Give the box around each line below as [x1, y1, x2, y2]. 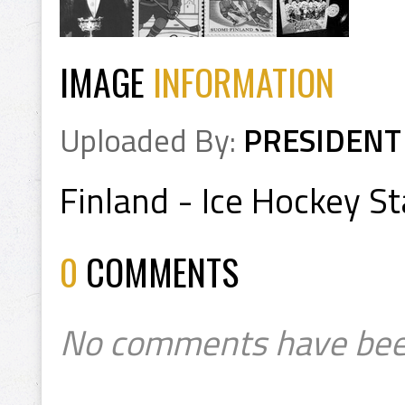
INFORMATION [153, 55, 334, 108]
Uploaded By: [60, 117, 243, 165]
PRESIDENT [243, 117, 401, 165]
